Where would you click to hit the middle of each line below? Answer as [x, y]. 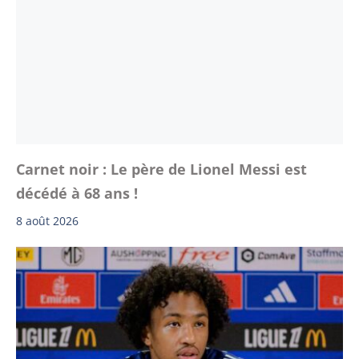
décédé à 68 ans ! [77, 194]
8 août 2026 [47, 221]
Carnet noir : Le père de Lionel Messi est [161, 169]
